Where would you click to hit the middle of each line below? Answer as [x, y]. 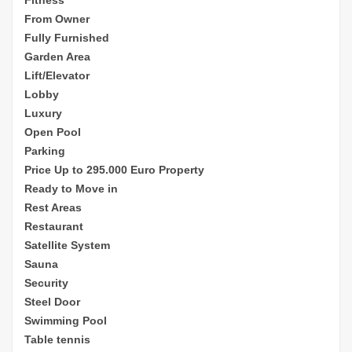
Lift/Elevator [57, 75]
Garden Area [57, 56]
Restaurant [54, 226]
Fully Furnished [67, 37]
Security [46, 282]
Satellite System [67, 245]
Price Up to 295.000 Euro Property [114, 169]
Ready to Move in [71, 188]
